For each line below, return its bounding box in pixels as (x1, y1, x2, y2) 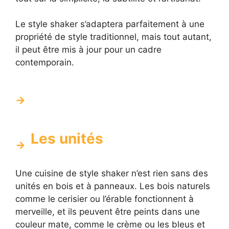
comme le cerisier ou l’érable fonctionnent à (15, 194, 194, 204)
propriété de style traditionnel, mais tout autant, (15, 32, 212, 42)
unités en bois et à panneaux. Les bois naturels (15, 181, 210, 192)
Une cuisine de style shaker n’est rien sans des (15, 168, 208, 179)
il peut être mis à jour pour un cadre (15, 44, 162, 55)
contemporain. (15, 57, 74, 68)
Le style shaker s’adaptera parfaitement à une (15, 19, 204, 30)
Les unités (31, 130, 103, 148)
